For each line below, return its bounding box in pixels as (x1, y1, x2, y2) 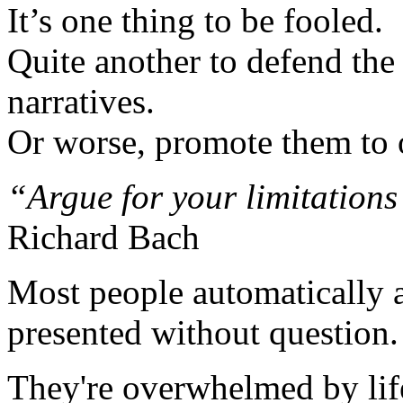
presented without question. (7, 313, 399, 353)
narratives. (7, 82, 155, 121)
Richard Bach (7, 218, 200, 257)
